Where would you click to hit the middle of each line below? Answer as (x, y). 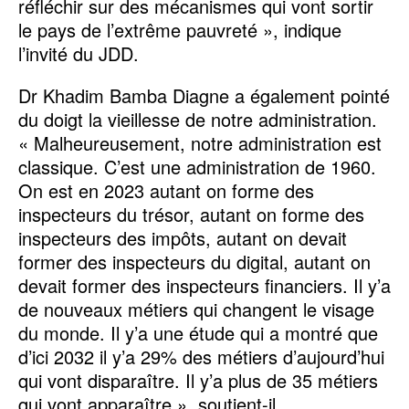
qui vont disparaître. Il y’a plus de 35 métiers (198, 380)
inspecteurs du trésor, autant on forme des (191, 214)
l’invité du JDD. (79, 53)
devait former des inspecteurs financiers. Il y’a (204, 285)
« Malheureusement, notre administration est (200, 142)
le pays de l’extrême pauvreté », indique (180, 29)
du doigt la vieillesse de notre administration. (198, 119)
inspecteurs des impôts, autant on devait (183, 237)
